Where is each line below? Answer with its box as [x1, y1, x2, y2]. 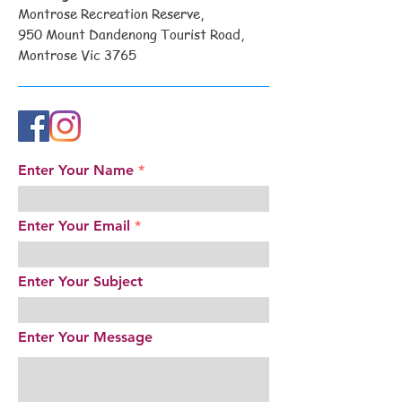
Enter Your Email [18, 217, 130, 234]
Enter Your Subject [18, 273, 143, 290]
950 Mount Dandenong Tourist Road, [18, 25, 244, 43]
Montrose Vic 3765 [18, 46, 136, 64]
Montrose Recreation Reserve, [18, 4, 204, 22]
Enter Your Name [18, 162, 134, 179]
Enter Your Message [18, 328, 153, 345]
